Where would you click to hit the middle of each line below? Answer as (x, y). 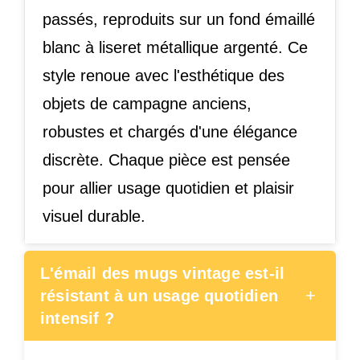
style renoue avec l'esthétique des (164, 76)
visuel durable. (94, 217)
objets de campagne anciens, (147, 104)
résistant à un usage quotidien (159, 296)
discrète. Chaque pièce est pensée (166, 160)
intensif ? (77, 319)
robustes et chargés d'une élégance (170, 132)
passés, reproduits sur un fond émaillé (179, 20)
